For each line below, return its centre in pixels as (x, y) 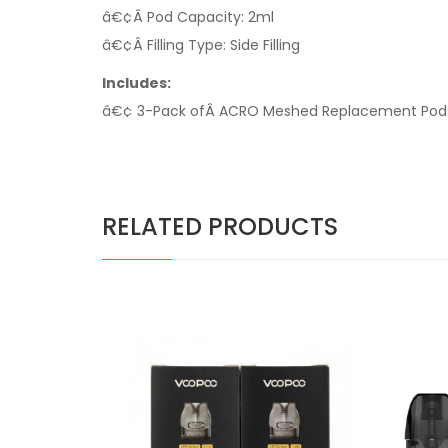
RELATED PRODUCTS (220, 226)
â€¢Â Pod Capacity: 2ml (188, 17)
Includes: (136, 83)
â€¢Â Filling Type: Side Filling (201, 45)
